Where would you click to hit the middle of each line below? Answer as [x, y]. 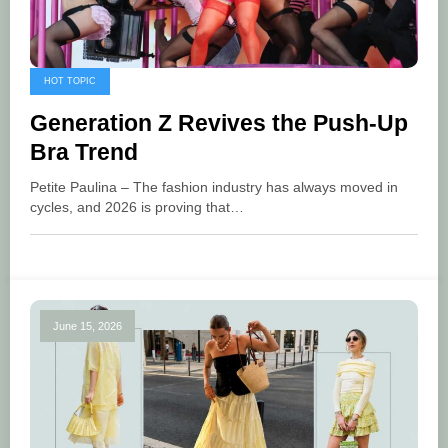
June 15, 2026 [87, 326]
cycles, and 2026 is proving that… [137, 208]
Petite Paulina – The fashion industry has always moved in [214, 188]
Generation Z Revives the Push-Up [219, 124]
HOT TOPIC [70, 81]
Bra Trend [84, 153]
